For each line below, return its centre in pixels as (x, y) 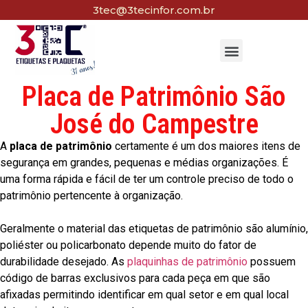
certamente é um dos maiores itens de (206, 146)
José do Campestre (154, 124)
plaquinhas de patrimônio (187, 262)
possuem (272, 262)
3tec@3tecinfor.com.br (154, 10)
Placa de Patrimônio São (154, 97)
